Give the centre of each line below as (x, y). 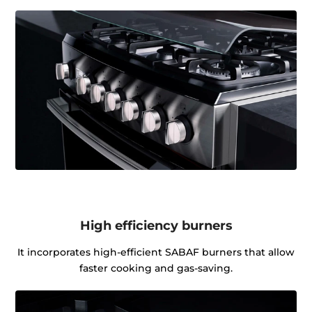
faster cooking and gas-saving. (156, 268)
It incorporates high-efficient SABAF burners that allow (156, 252)
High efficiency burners (156, 226)
